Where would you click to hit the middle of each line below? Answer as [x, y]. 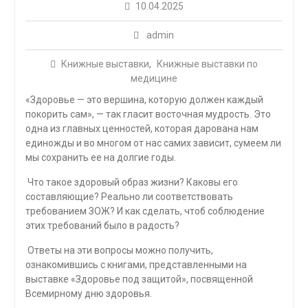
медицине [154, 79]
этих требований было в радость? [102, 226]
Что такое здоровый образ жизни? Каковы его [131, 183]
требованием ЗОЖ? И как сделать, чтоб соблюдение [145, 211]
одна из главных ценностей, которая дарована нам [142, 129]
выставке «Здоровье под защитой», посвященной [139, 279]
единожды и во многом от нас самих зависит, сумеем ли [153, 143]
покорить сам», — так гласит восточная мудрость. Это [148, 114]
